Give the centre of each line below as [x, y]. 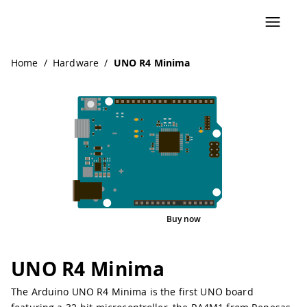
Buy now [184, 219]
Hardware [76, 63]
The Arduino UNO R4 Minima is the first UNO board [132, 291]
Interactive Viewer [156, 219]
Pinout [157, 219]
